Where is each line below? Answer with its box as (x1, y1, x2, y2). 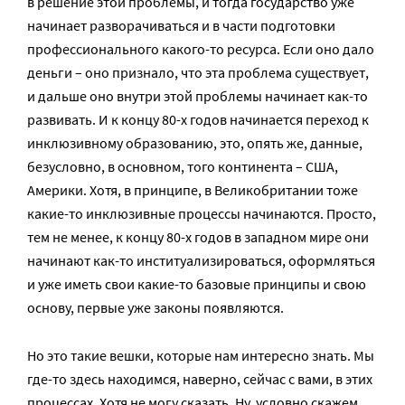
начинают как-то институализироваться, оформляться (27, 251, 375, 269)
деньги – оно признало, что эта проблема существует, (27, 63, 369, 81)
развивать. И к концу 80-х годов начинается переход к (27, 110, 369, 128)
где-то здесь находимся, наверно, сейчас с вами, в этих (27, 370, 372, 388)
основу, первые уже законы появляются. (27, 298, 284, 316)
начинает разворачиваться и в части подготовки (27, 16, 335, 34)
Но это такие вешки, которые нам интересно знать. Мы (27, 346, 374, 364)
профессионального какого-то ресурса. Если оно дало (27, 40, 374, 58)
